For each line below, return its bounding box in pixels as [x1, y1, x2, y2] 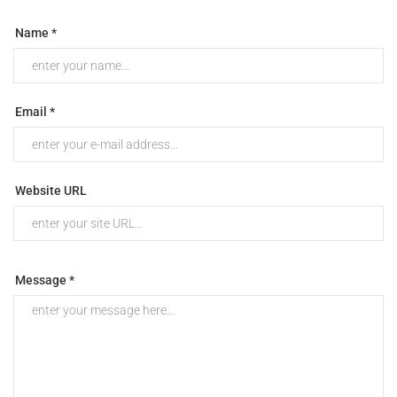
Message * [15, 272, 74, 287]
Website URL [15, 183, 87, 198]
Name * [15, 25, 57, 40]
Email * [15, 104, 55, 119]
